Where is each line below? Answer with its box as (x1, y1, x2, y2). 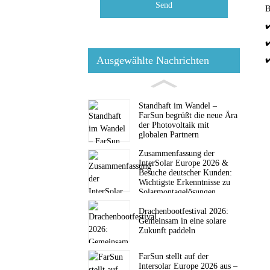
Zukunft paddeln (139, 225, 195, 235)
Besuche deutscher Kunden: (139, 168, 232, 177)
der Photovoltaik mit (139, 120, 209, 130)
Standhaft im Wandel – (139, 101, 217, 110)
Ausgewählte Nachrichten (96, 54, 209, 67)
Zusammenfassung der (139, 148, 215, 158)
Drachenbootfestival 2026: (139, 206, 228, 216)
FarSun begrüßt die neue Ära (139, 110, 237, 120)
